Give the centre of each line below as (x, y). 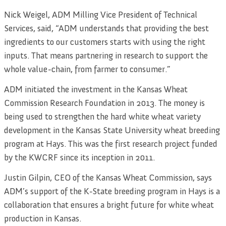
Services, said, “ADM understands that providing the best (106, 29)
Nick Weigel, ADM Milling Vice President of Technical (101, 15)
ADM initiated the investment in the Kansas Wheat (96, 90)
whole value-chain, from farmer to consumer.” (87, 69)
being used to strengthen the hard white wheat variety (102, 117)
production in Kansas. (43, 218)
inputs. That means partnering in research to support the (106, 56)
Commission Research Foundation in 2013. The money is (104, 103)
